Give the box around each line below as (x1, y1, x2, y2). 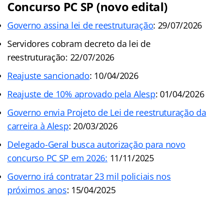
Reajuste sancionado (7, 70, 90, 82)
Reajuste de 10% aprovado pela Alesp (7, 88, 155, 100)
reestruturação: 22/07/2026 (7, 51, 114, 63)
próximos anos (7, 184, 67, 196)
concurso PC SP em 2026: (7, 152, 108, 164)
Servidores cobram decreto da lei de (7, 38, 151, 50)
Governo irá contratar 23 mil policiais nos (7, 170, 171, 183)
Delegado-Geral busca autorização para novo (7, 139, 186, 151)
